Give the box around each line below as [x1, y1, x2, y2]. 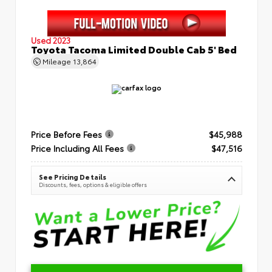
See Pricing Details [39, 171, 107, 182]
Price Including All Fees [31, 141, 124, 154]
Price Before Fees [31, 127, 102, 140]
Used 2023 [31, 34, 70, 46]
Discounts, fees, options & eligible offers [39, 180, 147, 188]
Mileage [41, 55, 73, 66]
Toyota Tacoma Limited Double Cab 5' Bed [31, 41, 237, 56]
